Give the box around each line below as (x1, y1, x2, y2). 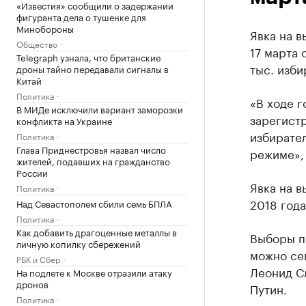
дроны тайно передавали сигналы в (16, 61, 169, 75)
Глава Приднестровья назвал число (16, 142, 166, 156)
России (16, 165, 48, 179)
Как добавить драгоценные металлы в (16, 225, 177, 238)
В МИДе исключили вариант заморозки (16, 102, 183, 115)
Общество (16, 37, 57, 50)
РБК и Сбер (16, 252, 61, 265)
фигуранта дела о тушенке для (16, 10, 146, 23)
